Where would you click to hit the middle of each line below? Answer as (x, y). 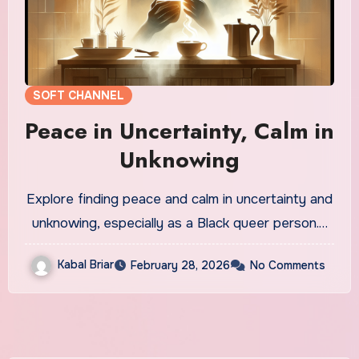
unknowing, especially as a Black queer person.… (179, 223)
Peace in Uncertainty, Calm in (179, 131)
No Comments (288, 265)
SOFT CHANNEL (78, 95)
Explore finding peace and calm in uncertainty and (179, 199)
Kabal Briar (86, 264)
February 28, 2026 (180, 265)
